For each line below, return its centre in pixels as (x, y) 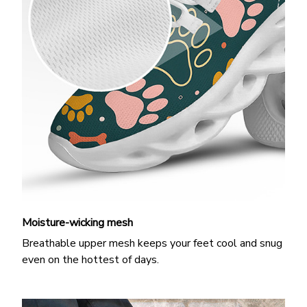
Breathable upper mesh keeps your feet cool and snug (152, 244)
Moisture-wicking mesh (77, 222)
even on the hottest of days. (90, 260)
